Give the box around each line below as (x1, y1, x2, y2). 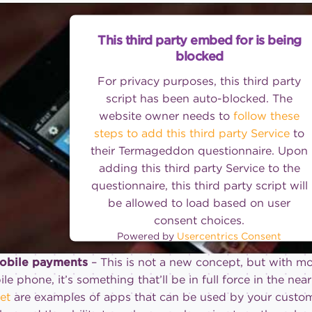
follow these (233, 109, 300, 123)
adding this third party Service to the (98, 161, 300, 175)
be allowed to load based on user (108, 196, 291, 210)
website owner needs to (99, 109, 234, 123)
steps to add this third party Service (94, 126, 290, 140)
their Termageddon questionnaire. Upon (91, 143, 309, 157)
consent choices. (154, 213, 245, 227)
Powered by (117, 230, 178, 242)
